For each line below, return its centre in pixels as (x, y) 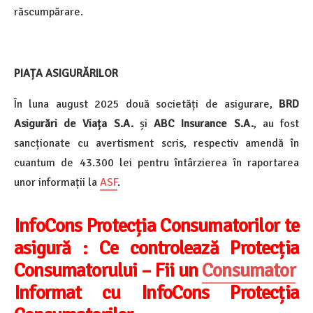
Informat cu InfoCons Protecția (156, 293)
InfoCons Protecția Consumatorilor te (156, 226)
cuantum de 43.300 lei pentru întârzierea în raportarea (156, 163)
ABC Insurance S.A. (204, 124)
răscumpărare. (49, 12)
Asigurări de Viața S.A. (74, 124)
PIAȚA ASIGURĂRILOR (66, 74)
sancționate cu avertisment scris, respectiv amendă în (156, 144)
